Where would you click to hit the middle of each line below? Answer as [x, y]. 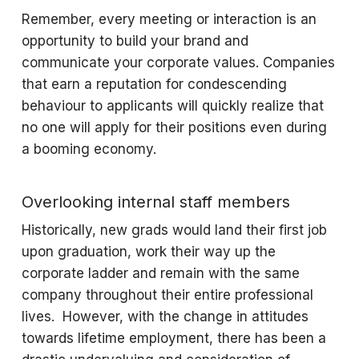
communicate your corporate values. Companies [178, 63]
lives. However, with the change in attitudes [165, 317]
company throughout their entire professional [167, 295]
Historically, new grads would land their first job [174, 230]
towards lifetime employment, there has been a [173, 338]
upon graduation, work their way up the [148, 252]
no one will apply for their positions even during [174, 127]
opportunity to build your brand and [135, 41]
